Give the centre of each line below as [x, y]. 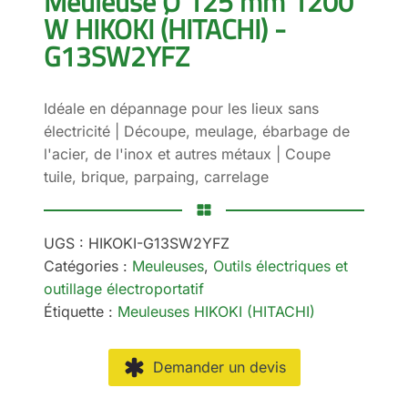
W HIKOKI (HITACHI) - [165, 30]
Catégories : [88, 266]
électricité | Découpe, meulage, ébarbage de [197, 132]
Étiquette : [81, 312]
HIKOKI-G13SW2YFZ [159, 244]
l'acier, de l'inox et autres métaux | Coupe [187, 154]
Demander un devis [219, 367]
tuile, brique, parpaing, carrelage [156, 177]
